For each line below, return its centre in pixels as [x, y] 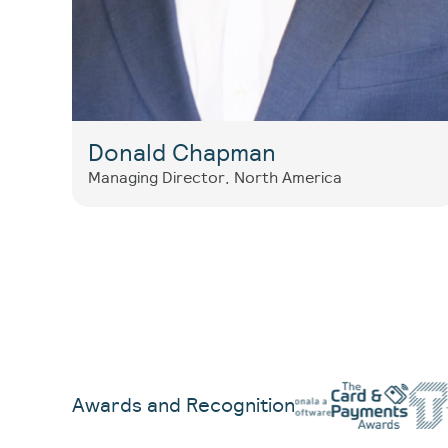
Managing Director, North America [215, 177]
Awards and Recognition [183, 405]
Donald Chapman [182, 152]
